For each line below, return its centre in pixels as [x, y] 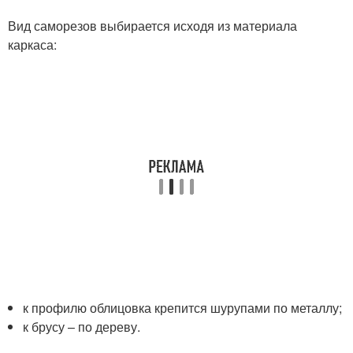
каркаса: [32, 44]
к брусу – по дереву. [82, 326]
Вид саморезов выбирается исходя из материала [152, 25]
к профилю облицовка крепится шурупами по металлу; [183, 307]
